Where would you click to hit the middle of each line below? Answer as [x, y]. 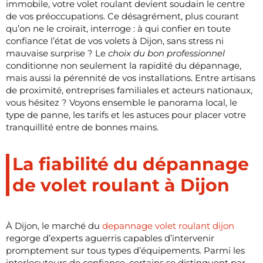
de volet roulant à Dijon [121, 185]
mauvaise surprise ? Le [57, 53]
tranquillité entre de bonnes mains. [82, 127]
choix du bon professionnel [166, 53]
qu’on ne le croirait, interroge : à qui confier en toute [118, 28]
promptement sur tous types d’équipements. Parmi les [125, 250]
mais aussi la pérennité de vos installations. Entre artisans [131, 77]
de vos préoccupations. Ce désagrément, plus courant [122, 16]
